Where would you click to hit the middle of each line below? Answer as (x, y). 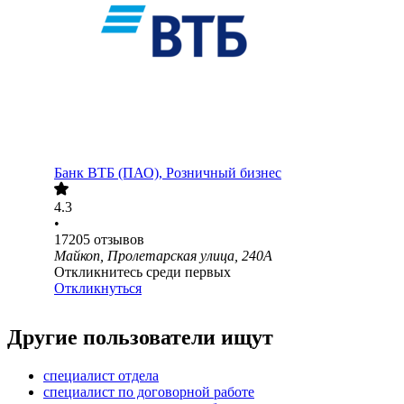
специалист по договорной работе (149, 392)
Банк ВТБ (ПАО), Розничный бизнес (168, 173)
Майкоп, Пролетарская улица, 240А (163, 256)
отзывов (119, 240)
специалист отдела (101, 376)
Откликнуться (98, 289)
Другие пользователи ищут (140, 338)
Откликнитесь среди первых (142, 272)
